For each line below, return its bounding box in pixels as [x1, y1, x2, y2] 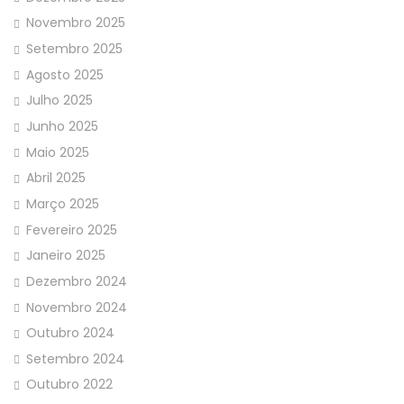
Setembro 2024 [26, 349, 124, 368]
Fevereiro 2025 [26, 220, 117, 239]
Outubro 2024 [26, 324, 115, 343]
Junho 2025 [26, 116, 98, 135]
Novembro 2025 [26, 14, 125, 32]
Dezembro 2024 [26, 271, 127, 290]
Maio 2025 [26, 142, 89, 161]
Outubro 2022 [26, 375, 113, 394]
